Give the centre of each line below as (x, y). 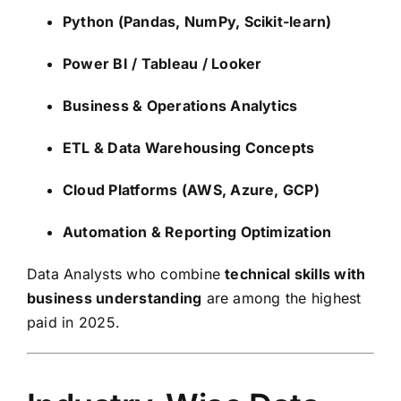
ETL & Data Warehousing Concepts (189, 148)
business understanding (115, 299)
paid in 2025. (74, 323)
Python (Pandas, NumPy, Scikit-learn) (197, 22)
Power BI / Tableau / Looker (162, 64)
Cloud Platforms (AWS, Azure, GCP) (191, 190)
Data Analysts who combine (126, 274)
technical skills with (295, 274)
